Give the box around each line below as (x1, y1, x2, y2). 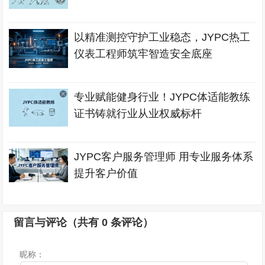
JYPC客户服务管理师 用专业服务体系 (74, 151, 254, 163)
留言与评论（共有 (14, 216, 102, 228)
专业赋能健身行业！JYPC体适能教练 (74, 91, 251, 103)
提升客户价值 (74, 167, 138, 179)
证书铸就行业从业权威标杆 (74, 108, 202, 119)
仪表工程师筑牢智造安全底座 (74, 48, 213, 60)
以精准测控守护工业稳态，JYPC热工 (74, 31, 251, 43)
